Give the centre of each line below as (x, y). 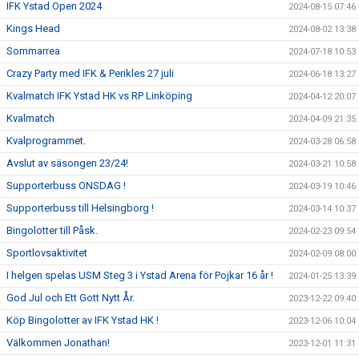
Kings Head (33, 28)
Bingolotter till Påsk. (52, 230)
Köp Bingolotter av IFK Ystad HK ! (83, 320)
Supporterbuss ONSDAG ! (66, 186)
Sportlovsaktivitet (47, 253)
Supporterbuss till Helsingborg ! (80, 208)
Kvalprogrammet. (46, 141)
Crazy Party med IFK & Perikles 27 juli (90, 73)
